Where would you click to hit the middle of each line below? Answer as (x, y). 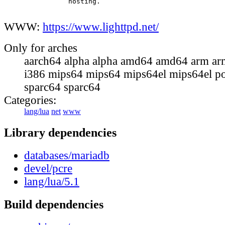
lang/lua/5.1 (52, 181)
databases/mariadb (67, 155)
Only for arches (41, 48)
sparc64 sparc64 (62, 87)
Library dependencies (60, 132)
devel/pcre (48, 168)
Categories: (30, 100)
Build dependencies (54, 204)
